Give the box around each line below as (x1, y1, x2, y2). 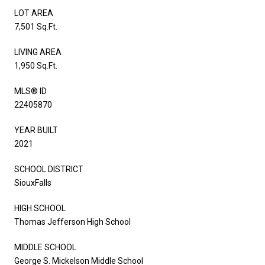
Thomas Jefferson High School (14, 216, 131, 227)
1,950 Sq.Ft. (14, 60, 57, 70)
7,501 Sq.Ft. (14, 21, 57, 31)
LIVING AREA (14, 47, 62, 57)
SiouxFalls (14, 177, 51, 188)
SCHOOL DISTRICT (14, 164, 83, 174)
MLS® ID (14, 86, 47, 96)
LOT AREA (14, 8, 53, 18)
